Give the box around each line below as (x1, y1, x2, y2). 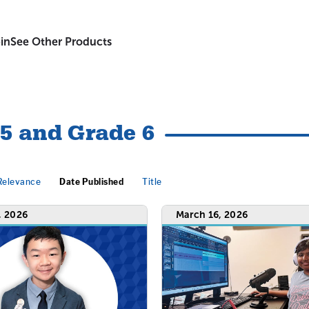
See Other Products (10, 35, 112, 48)
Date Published (59, 177, 123, 187)
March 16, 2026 (175, 209, 248, 220)
